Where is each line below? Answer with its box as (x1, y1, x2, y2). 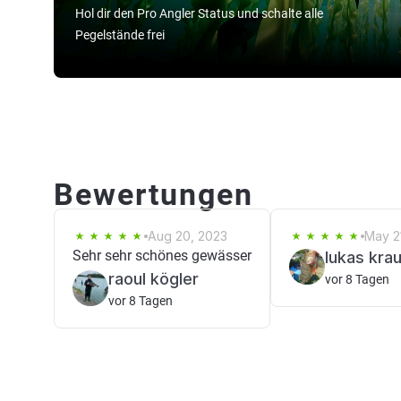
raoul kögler (108, 269, 199, 288)
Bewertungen (54, 176, 253, 212)
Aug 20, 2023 (148, 228, 227, 243)
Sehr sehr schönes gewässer (73, 247, 252, 264)
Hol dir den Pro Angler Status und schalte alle (75, 6, 323, 21)
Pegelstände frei (75, 28, 165, 42)
